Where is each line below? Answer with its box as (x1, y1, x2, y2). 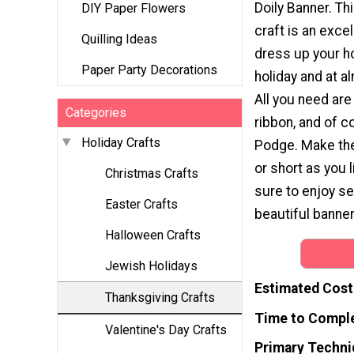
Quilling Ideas (81, 32, 157, 47)
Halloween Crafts (105, 228, 201, 243)
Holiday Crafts (81, 135, 160, 151)
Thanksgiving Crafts (105, 290, 215, 306)
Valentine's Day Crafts (105, 322, 227, 338)
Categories (66, 105, 126, 121)
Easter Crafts (105, 197, 178, 213)
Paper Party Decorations (81, 62, 217, 78)
